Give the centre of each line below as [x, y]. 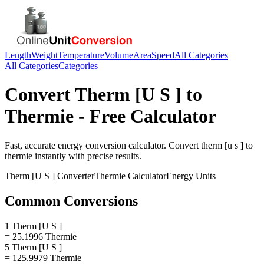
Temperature [81, 55]
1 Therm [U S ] [33, 226]
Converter [75, 176]
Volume [119, 55]
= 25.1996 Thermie [41, 236]
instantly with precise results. [87, 156]
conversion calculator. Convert [142, 145]
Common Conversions [71, 201]
